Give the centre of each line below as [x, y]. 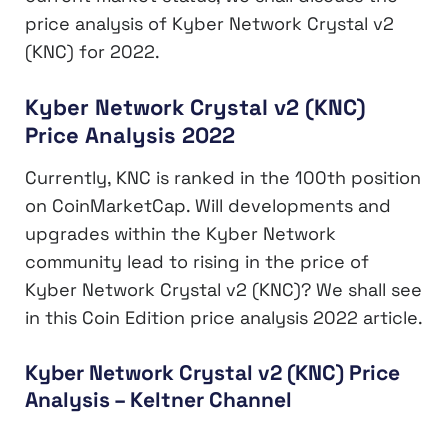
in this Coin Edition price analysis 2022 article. [224, 318]
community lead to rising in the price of [197, 262]
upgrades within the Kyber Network [180, 234]
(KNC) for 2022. [92, 51]
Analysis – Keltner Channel [158, 400]
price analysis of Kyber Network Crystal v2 [209, 23]
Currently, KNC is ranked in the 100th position [223, 178]
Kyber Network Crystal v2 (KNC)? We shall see [223, 290]
